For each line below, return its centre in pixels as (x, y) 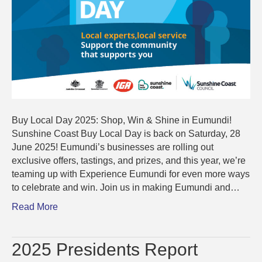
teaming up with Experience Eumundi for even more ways (131, 174)
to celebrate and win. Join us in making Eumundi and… (126, 188)
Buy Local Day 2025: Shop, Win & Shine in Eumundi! (122, 120)
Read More (35, 207)
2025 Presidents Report (105, 250)
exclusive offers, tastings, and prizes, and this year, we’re (129, 161)
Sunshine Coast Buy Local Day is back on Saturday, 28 (126, 134)
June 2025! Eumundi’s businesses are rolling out (113, 147)
